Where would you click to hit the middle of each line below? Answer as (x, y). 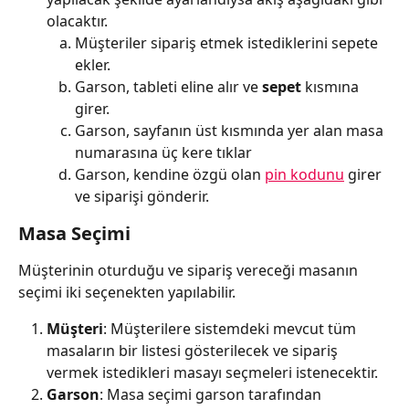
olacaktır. (77, 21)
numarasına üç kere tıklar (163, 152)
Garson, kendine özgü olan (170, 174)
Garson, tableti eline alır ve (168, 86)
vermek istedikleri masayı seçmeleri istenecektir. (212, 372)
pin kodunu (304, 174)
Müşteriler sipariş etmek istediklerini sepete (228, 42)
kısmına (334, 86)
